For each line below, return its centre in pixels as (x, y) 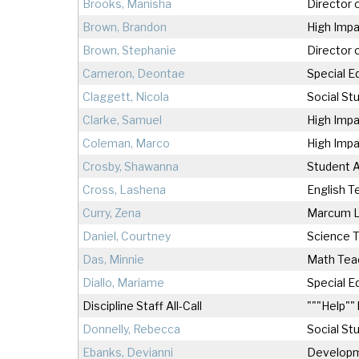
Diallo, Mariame (123, 283)
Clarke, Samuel (122, 120)
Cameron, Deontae (134, 74)
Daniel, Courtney (127, 236)
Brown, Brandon (125, 27)
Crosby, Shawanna (131, 167)
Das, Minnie (113, 260)
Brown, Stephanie (129, 50)
